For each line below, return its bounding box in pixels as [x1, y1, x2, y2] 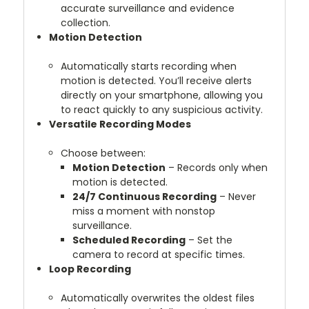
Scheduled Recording [72, 232, 186, 247]
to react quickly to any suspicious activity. [60, 102, 263, 117]
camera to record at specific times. [72, 247, 245, 261]
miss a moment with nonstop [72, 203, 215, 218]
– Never [216, 189, 256, 203]
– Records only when [165, 160, 268, 175]
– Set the [185, 232, 232, 247]
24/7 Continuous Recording [72, 189, 217, 203]
